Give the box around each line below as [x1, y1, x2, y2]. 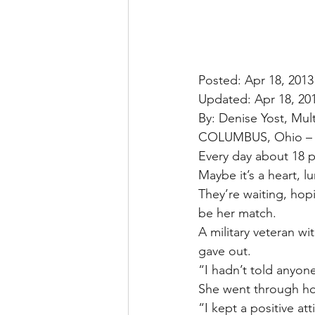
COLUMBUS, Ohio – [198, 129, 312, 146]
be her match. [198, 205, 276, 221]
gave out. [198, 243, 251, 259]
